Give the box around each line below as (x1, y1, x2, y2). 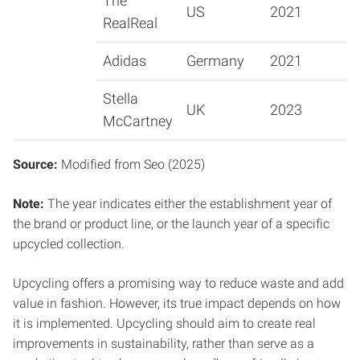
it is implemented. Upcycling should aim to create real (13, 316, 316, 332)
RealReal (103, 14, 157, 32)
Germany (186, 52, 244, 70)
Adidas (103, 52, 146, 70)
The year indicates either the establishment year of (47, 196, 332, 212)
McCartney (103, 112, 173, 130)
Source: (13, 157, 58, 173)
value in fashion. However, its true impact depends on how (13, 296, 341, 312)
